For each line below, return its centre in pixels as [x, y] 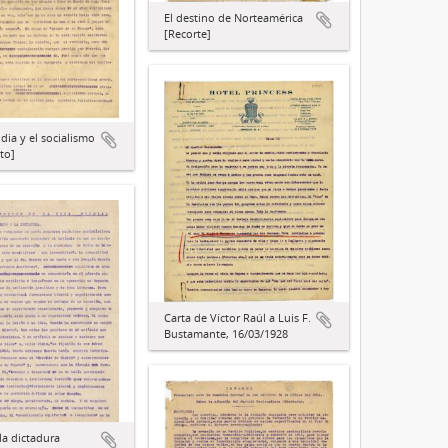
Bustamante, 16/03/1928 [226, 334]
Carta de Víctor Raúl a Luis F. [237, 318]
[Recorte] [187, 34]
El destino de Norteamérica [233, 18]
